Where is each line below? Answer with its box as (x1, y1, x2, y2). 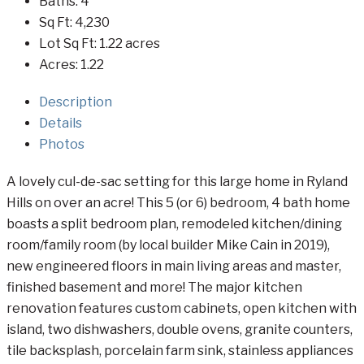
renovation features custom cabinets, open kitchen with (6, 300, 357, 316)
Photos (39, 136, 84, 152)
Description (39, 93, 112, 110)
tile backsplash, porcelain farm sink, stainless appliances (6, 342, 353, 358)
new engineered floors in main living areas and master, (6, 258, 341, 274)
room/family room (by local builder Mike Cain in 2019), (6, 236, 330, 253)
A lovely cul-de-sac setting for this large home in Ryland (6, 173, 348, 189)
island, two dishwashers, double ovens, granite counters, (6, 321, 353, 337)
